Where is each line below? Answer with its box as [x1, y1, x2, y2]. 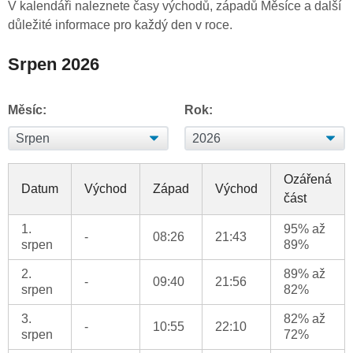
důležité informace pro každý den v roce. [8, 18, 232, 32]
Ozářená [284, 173, 332, 187]
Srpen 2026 [8, 54, 99, 75]
